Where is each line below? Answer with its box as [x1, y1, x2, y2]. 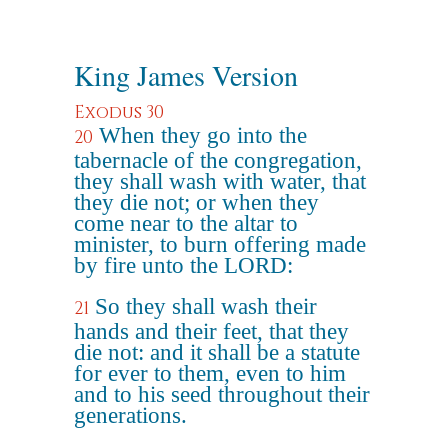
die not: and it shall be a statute [74, 340, 360, 365]
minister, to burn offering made [74, 232, 366, 257]
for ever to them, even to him [74, 361, 346, 386]
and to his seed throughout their [74, 382, 370, 407]
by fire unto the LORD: [74, 253, 293, 278]
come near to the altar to [74, 211, 298, 236]
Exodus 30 [74, 101, 164, 124]
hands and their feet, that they [74, 319, 349, 344]
